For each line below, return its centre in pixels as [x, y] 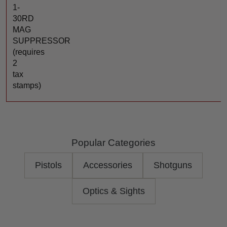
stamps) [27, 86]
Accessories [108, 165]
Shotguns [173, 165]
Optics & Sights [113, 191]
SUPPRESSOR [42, 41]
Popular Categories [113, 143]
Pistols [48, 165]
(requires [29, 52]
